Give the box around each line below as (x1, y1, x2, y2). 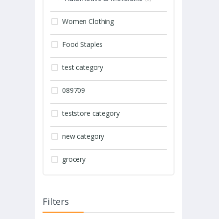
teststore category (62, 109, 120, 118)
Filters (43, 196, 69, 208)
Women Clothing (62, 17, 114, 26)
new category (62, 131, 105, 141)
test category (62, 63, 104, 72)
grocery (62, 154, 86, 164)
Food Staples (62, 40, 103, 49)
